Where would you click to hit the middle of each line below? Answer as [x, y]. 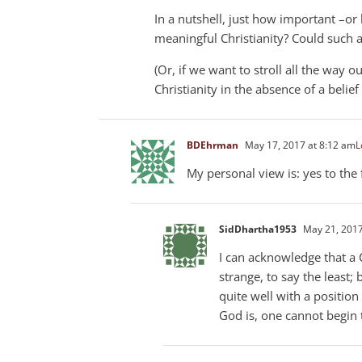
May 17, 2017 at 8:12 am [299, 145]
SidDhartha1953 [258, 229]
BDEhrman [213, 145]
